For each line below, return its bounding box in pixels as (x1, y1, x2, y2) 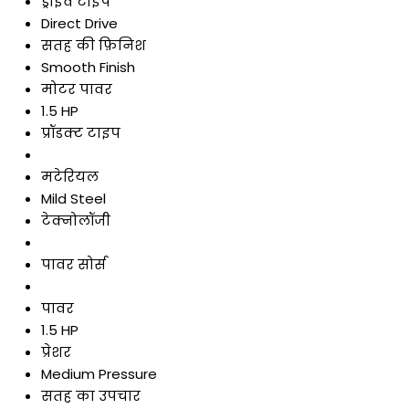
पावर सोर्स (41, 255, 106, 275)
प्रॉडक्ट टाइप (41, 123, 121, 143)
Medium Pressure (41, 364, 157, 384)
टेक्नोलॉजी (41, 211, 110, 231)
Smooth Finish (41, 58, 135, 78)
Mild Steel (41, 189, 106, 209)
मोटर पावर (41, 79, 112, 100)
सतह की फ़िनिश (41, 36, 146, 56)
